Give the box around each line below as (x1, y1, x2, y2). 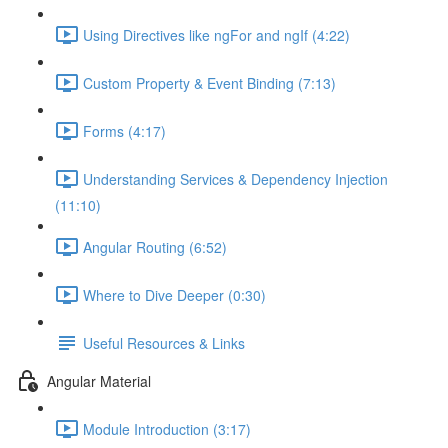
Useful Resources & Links (83, 332, 245, 353)
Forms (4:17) (83, 120, 166, 141)
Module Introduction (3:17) (83, 418, 251, 439)
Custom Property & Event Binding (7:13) (83, 72, 336, 93)
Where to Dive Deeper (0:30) (83, 284, 266, 305)
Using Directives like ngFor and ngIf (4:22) (83, 24, 350, 45)
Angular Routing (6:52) (83, 236, 227, 257)
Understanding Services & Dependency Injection (83, 168, 388, 189)
